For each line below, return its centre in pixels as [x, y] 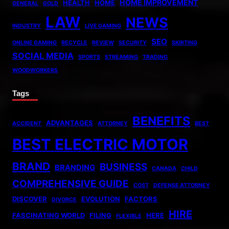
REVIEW [103, 43]
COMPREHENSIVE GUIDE [71, 184]
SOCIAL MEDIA [43, 56]
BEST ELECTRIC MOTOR [100, 145]
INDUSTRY [27, 26]
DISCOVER [30, 199]
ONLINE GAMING [35, 43]
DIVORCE [64, 200]
